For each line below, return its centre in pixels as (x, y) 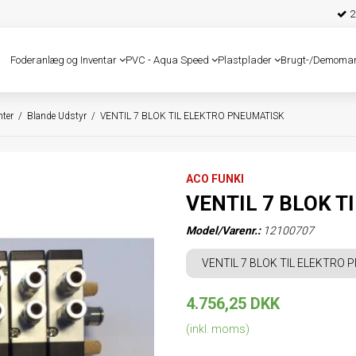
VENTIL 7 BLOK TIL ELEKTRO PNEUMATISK (193, 116)
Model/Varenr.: (223, 230)
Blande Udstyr (57, 116)
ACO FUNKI (215, 178)
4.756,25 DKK (233, 303)
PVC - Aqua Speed (168, 60)
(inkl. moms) (218, 329)
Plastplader (246, 60)
